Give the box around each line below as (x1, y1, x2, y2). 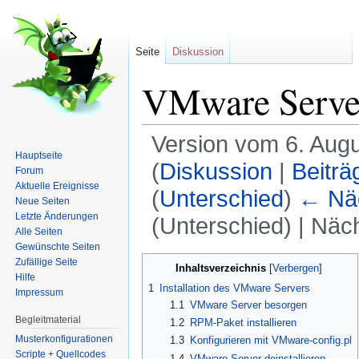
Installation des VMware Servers (159, 281, 310, 294)
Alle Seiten (15, 225, 63, 237)
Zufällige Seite (15, 256, 79, 268)
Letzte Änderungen (15, 210, 99, 222)
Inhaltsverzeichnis (175, 261, 266, 274)
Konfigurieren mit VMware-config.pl (189, 334, 352, 347)
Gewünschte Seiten (15, 240, 101, 252)
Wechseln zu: (142, 240, 213, 253)
